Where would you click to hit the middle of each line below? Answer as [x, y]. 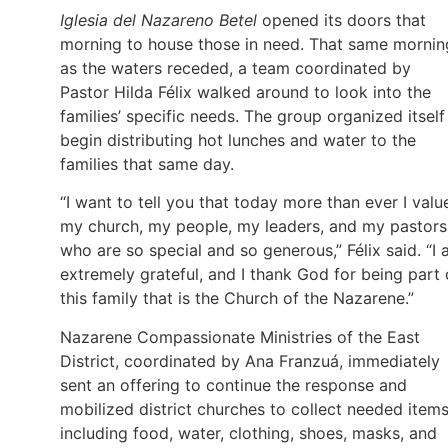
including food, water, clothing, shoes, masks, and [248, 432]
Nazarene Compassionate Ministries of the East [240, 336]
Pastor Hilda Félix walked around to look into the [245, 92]
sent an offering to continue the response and [233, 384]
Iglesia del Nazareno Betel [158, 20]
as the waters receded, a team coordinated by [235, 68]
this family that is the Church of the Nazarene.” [237, 298]
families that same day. [147, 164]
